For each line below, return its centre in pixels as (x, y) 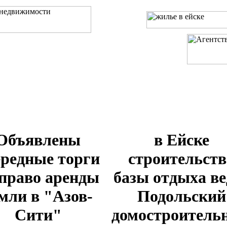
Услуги (75, 112)
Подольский (181, 196)
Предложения (188, 112)
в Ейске (181, 140)
